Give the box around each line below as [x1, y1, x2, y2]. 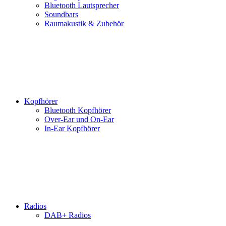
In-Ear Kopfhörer [44, 124, 100, 133]
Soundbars [44, 10, 78, 19]
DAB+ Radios [44, 211, 91, 219]
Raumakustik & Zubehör [44, 19, 124, 28]
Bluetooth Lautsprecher [44, 1, 119, 10]
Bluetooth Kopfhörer [44, 106, 111, 115]
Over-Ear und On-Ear [44, 115, 114, 124]
